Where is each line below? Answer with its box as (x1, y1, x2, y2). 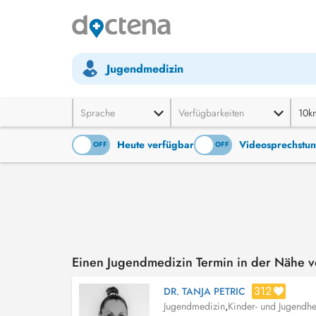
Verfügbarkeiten (178, 106, 244, 120)
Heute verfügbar (117, 138, 194, 152)
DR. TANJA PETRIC (164, 284, 245, 298)
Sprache (80, 106, 115, 120)
